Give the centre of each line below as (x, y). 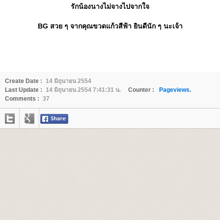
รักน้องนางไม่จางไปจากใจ (110, 6)
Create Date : (24, 81)
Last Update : (24, 90)
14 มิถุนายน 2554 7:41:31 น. (83, 90)
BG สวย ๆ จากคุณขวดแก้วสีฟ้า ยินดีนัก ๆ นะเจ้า (110, 26)
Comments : (22, 99)
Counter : (141, 90)
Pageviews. (175, 90)
